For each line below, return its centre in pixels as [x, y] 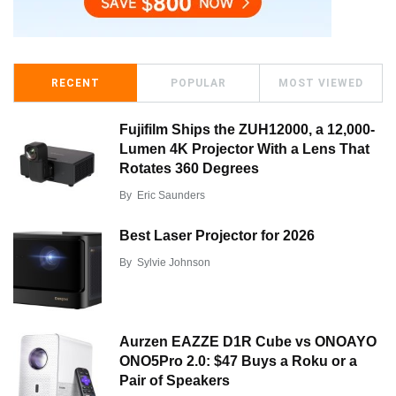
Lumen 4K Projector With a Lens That [244, 148]
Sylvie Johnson [174, 262]
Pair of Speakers [175, 380]
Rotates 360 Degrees [189, 168]
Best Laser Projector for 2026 [217, 235]
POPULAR [198, 83]
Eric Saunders [171, 195]
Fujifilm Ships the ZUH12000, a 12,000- [247, 129]
